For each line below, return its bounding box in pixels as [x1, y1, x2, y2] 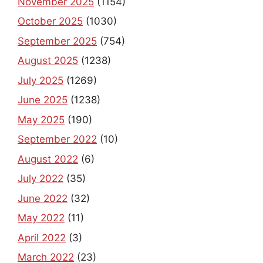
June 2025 [18, 94, 68, 106]
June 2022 [18, 192, 68, 204]
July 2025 [18, 74, 63, 86]
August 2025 [18, 55, 78, 67]
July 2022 [18, 173, 63, 185]
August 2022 [18, 153, 78, 165]
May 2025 [18, 113, 65, 126]
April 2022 [18, 231, 66, 244]
